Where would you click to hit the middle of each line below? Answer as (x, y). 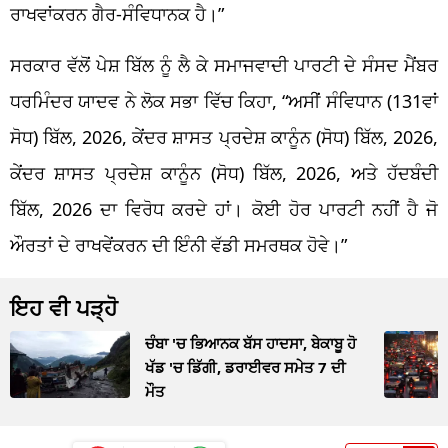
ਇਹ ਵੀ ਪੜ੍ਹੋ (64, 306)
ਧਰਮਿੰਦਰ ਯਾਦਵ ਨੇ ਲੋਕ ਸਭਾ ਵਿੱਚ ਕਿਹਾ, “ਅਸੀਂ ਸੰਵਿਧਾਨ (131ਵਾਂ (224, 100)
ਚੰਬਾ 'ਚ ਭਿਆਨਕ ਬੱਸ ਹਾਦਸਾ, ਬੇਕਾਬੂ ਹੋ (250, 342)
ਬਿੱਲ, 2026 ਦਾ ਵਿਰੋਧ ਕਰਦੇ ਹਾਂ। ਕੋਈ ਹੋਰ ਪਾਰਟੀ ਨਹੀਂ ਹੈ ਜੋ (224, 208)
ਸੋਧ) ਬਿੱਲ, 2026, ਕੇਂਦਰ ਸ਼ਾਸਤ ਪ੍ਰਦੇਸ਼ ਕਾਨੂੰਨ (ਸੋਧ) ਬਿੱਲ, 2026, (224, 136)
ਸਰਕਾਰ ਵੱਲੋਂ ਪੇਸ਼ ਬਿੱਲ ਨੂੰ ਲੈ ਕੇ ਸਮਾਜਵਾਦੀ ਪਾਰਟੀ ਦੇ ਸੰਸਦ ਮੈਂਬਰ (224, 64)
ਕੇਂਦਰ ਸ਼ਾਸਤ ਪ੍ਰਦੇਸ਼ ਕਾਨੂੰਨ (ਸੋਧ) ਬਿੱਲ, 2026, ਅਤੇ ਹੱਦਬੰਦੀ (224, 172)
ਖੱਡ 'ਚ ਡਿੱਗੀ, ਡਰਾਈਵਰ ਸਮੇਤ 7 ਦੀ (245, 366)
